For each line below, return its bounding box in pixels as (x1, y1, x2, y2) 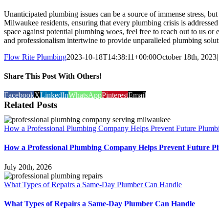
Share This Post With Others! (4, 71, 102, 80)
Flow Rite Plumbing (4, 52, 66, 61)
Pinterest (102, 91, 128, 100)
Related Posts (4, 100, 57, 110)
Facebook (4, 91, 34, 100)
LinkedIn (40, 91, 68, 100)
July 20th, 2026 (4, 162, 52, 171)
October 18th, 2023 (156, 52, 217, 61)
